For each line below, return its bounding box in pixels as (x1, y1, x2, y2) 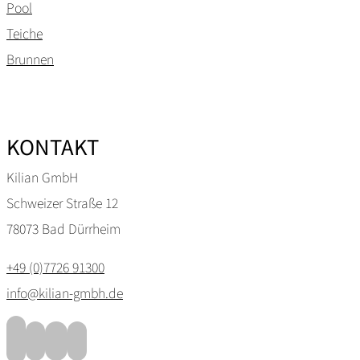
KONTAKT (6, 131, 99, 162)
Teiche (6, 22, 43, 43)
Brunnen (6, 48, 54, 68)
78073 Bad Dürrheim (6, 219, 121, 239)
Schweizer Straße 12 (6, 193, 118, 213)
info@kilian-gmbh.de (6, 283, 123, 303)
